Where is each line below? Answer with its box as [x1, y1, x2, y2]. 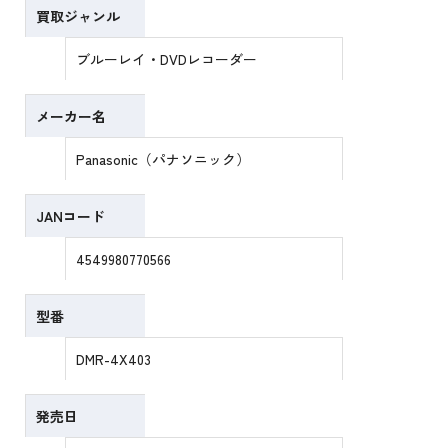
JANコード [36, 206, 106, 227]
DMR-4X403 [76, 349, 152, 370]
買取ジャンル [36, 6, 121, 27]
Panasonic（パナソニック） [76, 149, 251, 170]
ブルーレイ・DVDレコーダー [76, 49, 258, 70]
